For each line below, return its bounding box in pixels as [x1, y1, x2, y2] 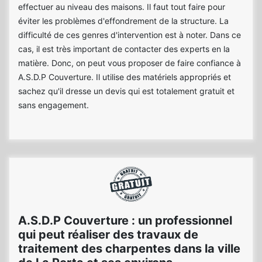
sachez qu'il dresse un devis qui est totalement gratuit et [18, 86, 235, 96]
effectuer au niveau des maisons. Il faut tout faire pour [18, 2, 225, 12]
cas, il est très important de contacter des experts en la [18, 44, 230, 54]
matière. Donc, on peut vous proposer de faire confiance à [18, 58, 241, 68]
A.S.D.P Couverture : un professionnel [18, 213, 232, 227]
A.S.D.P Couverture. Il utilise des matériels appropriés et [18, 72, 231, 82]
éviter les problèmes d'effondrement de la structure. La [18, 16, 229, 26]
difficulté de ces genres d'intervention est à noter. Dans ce [18, 30, 241, 40]
